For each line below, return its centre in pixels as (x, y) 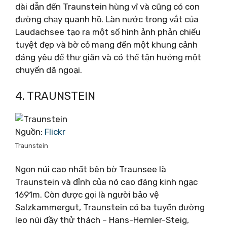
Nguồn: (30, 131)
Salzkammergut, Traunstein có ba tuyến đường (110, 207)
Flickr (55, 131)
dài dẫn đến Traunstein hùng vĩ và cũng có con (107, 7)
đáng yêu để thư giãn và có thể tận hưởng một (108, 57)
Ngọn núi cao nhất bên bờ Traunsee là (91, 169)
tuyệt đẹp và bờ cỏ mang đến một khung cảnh (106, 45)
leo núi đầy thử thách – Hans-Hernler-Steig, (102, 220)
